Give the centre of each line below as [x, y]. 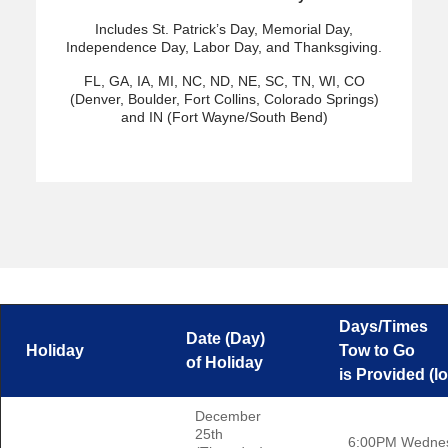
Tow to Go [369, 351]
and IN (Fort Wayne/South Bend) [224, 117]
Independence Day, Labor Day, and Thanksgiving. [224, 47]
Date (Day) [217, 339]
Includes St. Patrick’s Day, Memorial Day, [224, 29]
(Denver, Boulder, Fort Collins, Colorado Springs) [224, 99]
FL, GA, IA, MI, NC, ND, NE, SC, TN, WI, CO [224, 81]
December [228, 416]
